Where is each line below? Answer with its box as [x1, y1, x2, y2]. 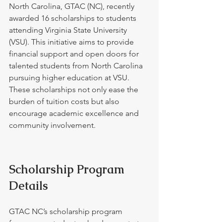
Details [9, 178, 48, 193]
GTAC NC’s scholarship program [9, 207, 124, 216]
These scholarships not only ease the [9, 85, 140, 94]
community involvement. [9, 120, 96, 130]
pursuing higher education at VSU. [9, 73, 131, 82]
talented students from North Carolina [9, 61, 145, 70]
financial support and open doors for [9, 49, 141, 58]
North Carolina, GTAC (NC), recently [9, 1, 136, 11]
